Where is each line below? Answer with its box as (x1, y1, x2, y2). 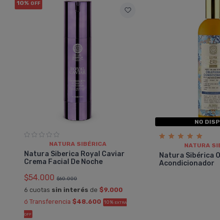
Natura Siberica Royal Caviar (24, 150, 125, 159)
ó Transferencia (24, 198, 72, 206)
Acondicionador (159, 159, 215, 168)
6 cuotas (24, 186, 52, 194)
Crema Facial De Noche (24, 158, 103, 166)
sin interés (52, 186, 88, 194)
